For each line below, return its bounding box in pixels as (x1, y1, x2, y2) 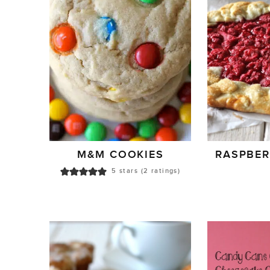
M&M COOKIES (77, 148, 164, 162)
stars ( (116, 167, 143, 175)
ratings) (148, 167, 181, 175)
